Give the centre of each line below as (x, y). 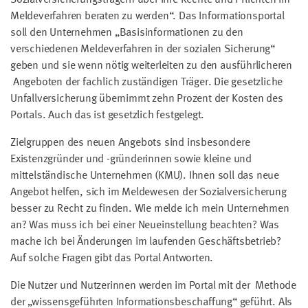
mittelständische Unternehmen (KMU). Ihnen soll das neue (145, 176)
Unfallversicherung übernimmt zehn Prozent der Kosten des (147, 99)
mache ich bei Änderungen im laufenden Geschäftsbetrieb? (146, 242)
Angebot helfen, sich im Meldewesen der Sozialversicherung (148, 192)
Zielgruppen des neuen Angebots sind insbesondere (130, 143)
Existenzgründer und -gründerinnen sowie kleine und (131, 159)
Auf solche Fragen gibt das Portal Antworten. (112, 258)
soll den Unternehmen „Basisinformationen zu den (127, 33)
